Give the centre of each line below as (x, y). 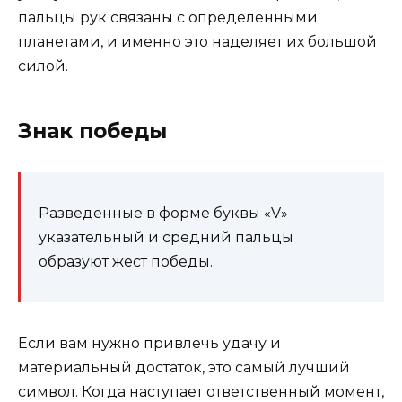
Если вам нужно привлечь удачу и (149, 343)
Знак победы (92, 131)
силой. (43, 66)
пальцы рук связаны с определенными (168, 17)
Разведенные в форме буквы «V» (163, 213)
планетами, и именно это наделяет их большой (197, 41)
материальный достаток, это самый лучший (184, 367)
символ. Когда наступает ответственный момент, (201, 391)
